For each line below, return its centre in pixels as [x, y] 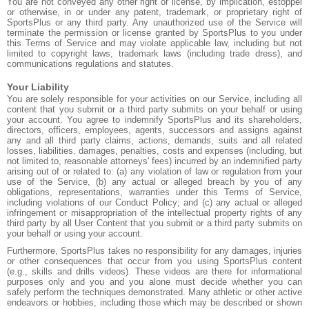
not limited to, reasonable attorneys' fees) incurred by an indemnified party [154, 161]
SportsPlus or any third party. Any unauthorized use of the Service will [154, 22]
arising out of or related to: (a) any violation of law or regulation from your [154, 171]
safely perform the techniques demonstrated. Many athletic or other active [154, 292]
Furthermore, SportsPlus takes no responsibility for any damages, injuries [154, 251]
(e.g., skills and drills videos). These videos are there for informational [154, 271]
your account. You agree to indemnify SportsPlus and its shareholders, [154, 120]
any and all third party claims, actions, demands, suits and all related [154, 140]
